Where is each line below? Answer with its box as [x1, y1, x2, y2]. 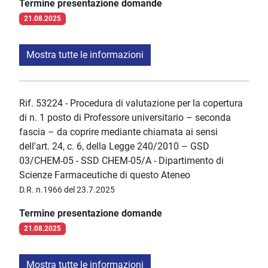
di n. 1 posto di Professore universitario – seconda [19, 112, 231, 124]
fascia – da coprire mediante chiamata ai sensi [19, 126, 218, 138]
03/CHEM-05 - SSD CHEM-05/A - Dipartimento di [19, 155, 224, 167]
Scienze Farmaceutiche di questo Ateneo [19, 169, 190, 181]
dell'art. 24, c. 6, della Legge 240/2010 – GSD [19, 141, 209, 153]
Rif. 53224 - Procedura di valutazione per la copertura [19, 98, 243, 109]
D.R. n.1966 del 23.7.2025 [19, 185, 115, 195]
